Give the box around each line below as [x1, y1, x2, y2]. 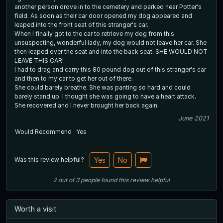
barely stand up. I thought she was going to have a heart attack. [62, 93, 198, 101]
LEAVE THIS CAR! [14, 57, 64, 65]
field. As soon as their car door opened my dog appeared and [14, 12, 192, 20]
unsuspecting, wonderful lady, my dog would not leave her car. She [14, 39, 57, 47]
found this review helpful [101, 176, 170, 184]
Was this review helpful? [14, 155, 86, 163]
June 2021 [178, 114, 209, 122]
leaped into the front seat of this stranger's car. [14, 21, 150, 29]
